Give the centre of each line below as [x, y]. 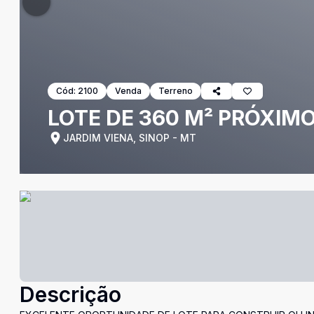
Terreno [176, 91]
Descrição [70, 294]
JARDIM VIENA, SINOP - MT [130, 138]
